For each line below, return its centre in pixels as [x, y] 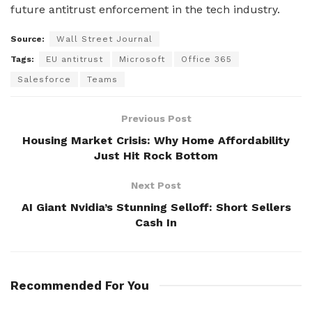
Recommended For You [80, 285]
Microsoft [142, 59]
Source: [28, 39]
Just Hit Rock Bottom [156, 155]
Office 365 [206, 59]
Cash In [156, 222]
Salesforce [44, 79]
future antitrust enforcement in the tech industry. [145, 9]
